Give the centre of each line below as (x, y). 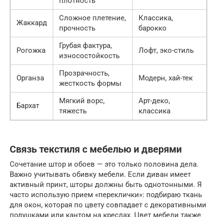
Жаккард (32, 23)
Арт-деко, (154, 101)
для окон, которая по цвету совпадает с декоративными (108, 205)
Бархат (28, 105)
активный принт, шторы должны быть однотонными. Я (106, 184)
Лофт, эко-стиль (166, 50)
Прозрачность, (84, 73)
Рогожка (31, 50)
